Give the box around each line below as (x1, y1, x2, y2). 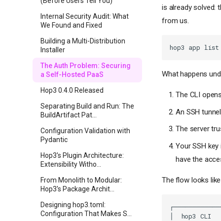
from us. (162, 16, 189, 26)
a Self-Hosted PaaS (40, 71, 104, 78)
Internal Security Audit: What (40, 12, 129, 20)
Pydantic (40, 136, 68, 144)
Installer (40, 46, 65, 54)
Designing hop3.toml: (40, 201, 106, 209)
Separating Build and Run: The (40, 102, 134, 110)
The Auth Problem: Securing (40, 62, 131, 70)
